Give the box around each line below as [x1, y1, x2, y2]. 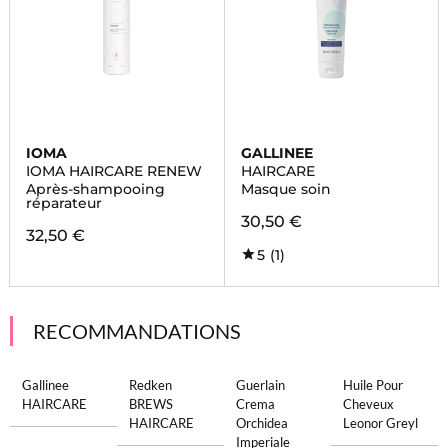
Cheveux [343, 396, 395, 412]
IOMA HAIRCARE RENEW [25, 162, 202, 180]
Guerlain [236, 377, 285, 393]
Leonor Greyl [343, 415, 419, 431]
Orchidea [236, 415, 288, 431]
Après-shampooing [25, 180, 165, 198]
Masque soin [240, 180, 331, 198]
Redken [128, 377, 172, 393]
